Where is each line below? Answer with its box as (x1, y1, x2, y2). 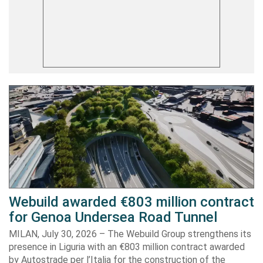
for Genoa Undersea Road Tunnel (9, 208, 217, 225)
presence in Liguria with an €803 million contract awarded (9, 241, 245, 252)
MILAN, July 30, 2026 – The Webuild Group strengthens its (9, 228, 251, 240)
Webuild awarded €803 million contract (9, 193, 254, 210)
